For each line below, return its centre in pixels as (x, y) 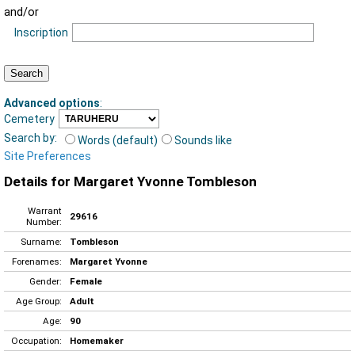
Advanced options (52, 103)
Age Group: (39, 301)
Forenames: (37, 261)
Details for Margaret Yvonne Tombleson (130, 182)
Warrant (45, 210)
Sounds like (203, 140)
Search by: (31, 137)
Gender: (46, 281)
